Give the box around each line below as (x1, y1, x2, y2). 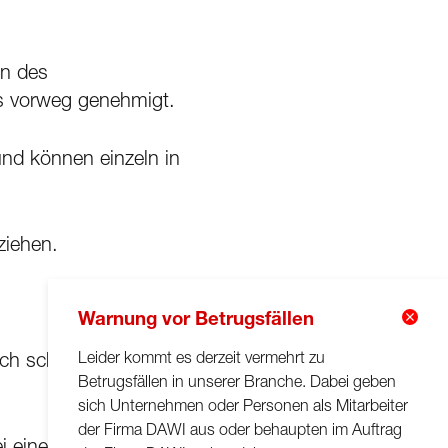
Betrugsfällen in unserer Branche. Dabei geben (78, 375, 396, 392)
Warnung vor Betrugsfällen (78, 311, 314, 330)
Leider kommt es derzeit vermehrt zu (78, 351, 325, 368)
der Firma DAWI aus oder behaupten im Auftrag (78, 423, 402, 440)
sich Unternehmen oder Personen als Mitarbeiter (78, 399, 408, 416)
